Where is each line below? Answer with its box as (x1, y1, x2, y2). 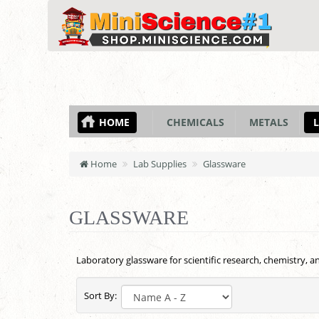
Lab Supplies (133, 157, 187, 170)
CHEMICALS (161, 115, 225, 129)
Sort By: (84, 289, 122, 303)
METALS (244, 115, 289, 129)
